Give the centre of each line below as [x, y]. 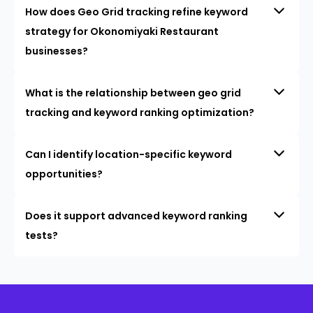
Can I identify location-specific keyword [129, 154]
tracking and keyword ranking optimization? [140, 112]
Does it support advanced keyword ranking [136, 216]
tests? [42, 235]
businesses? [57, 51]
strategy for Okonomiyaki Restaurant [122, 31]
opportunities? [64, 174]
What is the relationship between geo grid [133, 93]
